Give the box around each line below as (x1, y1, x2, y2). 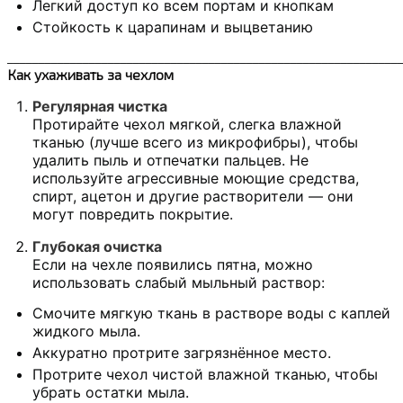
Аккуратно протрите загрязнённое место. (32, 344, 331, 363)
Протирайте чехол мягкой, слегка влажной (32, 115, 342, 134)
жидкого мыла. (32, 322, 140, 341)
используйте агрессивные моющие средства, (32, 169, 359, 188)
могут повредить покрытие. (32, 205, 233, 224)
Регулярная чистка (32, 97, 167, 116)
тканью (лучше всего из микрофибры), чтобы (32, 133, 358, 152)
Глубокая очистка (32, 237, 162, 256)
